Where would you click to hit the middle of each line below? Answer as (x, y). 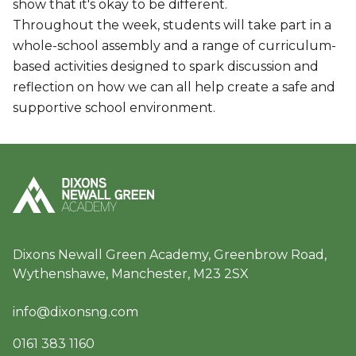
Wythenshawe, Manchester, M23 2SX (131, 274)
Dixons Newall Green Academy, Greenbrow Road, (170, 255)
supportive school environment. (114, 108)
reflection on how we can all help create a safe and (174, 87)
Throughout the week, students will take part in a (172, 25)
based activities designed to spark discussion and (166, 66)
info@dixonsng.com (75, 312)
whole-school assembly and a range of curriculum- (174, 46)
